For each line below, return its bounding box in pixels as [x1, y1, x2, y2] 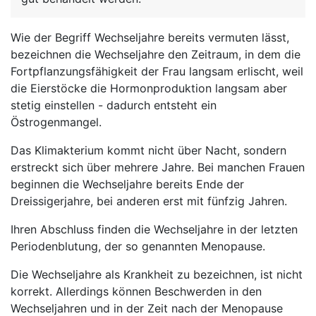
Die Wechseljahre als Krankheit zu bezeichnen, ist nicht [11, 267, 303, 281]
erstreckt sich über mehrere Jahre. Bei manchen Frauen [11, 160, 305, 174]
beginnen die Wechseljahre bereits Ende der [11, 177, 244, 191]
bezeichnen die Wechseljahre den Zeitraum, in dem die [11, 47, 300, 61]
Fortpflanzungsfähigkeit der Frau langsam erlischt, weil [11, 64, 303, 78]
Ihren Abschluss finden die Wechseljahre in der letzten [11, 222, 298, 236]
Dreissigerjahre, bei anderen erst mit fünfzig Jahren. [11, 194, 287, 208]
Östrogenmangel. [11, 115, 102, 129]
